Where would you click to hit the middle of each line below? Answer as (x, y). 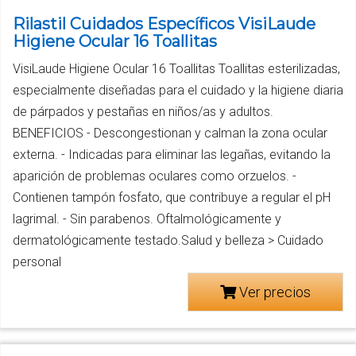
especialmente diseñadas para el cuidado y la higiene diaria (178, 90)
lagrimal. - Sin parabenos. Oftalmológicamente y (147, 219)
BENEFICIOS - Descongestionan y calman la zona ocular (170, 133)
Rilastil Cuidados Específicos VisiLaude (164, 23)
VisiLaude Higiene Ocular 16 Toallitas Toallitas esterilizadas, (176, 68)
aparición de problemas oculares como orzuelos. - (155, 176)
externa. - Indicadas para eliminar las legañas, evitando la (172, 154)
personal (37, 261)
